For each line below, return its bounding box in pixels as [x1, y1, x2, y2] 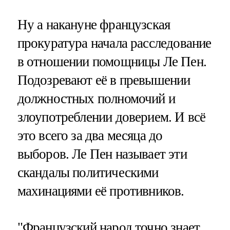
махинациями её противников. [17, 183, 184, 199]
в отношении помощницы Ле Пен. [17, 53, 206, 69]
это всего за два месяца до [17, 127, 163, 143]
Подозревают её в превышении [17, 72, 190, 88]
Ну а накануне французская [17, 16, 170, 32]
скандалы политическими [17, 164, 159, 180]
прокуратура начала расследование [17, 35, 212, 51]
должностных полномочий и [17, 90, 176, 106]
